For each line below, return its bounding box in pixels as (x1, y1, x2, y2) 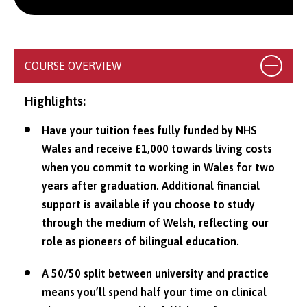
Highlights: (25, 93, 86, 108)
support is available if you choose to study (42, 197, 255, 210)
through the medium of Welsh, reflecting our (42, 216, 269, 229)
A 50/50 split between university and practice (42, 267, 269, 280)
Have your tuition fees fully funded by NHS (42, 123, 257, 136)
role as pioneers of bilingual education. (42, 234, 239, 247)
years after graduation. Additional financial (42, 179, 260, 192)
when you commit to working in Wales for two (42, 160, 275, 173)
